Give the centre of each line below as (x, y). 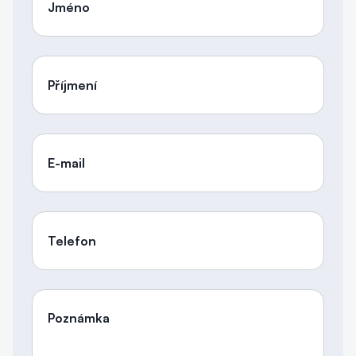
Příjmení (72, 85)
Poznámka (79, 317)
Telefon (72, 240)
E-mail (66, 163)
